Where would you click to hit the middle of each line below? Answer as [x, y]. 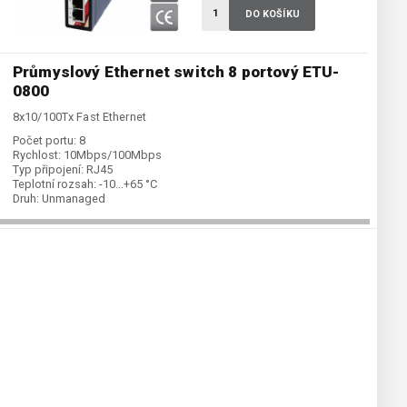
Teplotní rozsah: [55, 184]
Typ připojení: [48, 170]
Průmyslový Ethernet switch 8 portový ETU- [176, 72]
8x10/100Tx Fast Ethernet [79, 117]
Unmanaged [74, 199]
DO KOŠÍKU [272, 15]
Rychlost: [37, 155]
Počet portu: [45, 141]
